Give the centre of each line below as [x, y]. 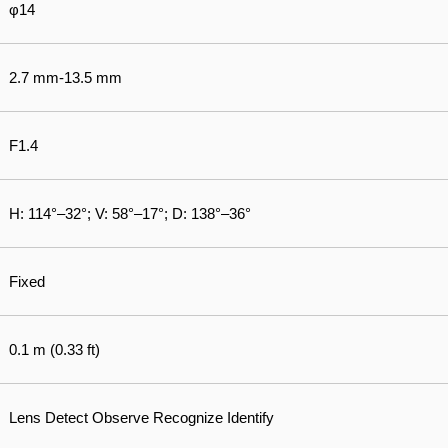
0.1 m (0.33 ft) [54, 349]
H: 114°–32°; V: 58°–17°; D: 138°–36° [130, 213]
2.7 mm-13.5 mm [65, 77]
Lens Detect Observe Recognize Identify [141, 417]
